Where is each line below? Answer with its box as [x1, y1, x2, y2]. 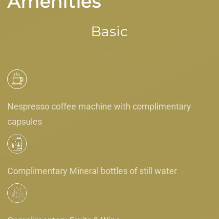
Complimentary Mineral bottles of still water [7, 165, 177, 176]
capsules [7, 116, 42, 127]
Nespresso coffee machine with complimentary [7, 101, 191, 111]
